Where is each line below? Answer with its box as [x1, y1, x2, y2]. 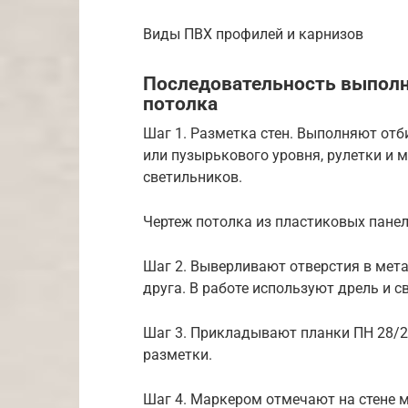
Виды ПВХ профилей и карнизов [143, 25, 363, 43]
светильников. [143, 168, 242, 187]
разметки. [143, 346, 212, 364]
